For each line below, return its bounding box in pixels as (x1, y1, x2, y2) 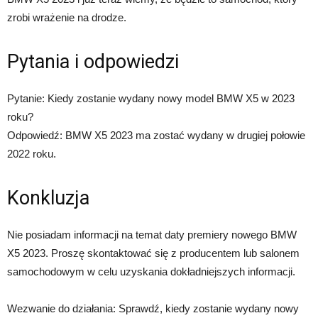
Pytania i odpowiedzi (7, 50, 179, 73)
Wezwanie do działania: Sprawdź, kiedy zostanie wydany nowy (7, 302, 299, 314)
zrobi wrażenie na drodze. (7, 11, 126, 23)
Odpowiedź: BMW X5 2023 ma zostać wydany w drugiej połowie (7, 129, 305, 141)
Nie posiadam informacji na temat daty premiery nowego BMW (7, 229, 297, 241)
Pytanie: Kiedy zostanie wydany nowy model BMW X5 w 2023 (7, 92, 295, 104)
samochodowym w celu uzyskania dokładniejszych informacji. (7, 265, 295, 278)
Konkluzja (7, 187, 89, 209)
